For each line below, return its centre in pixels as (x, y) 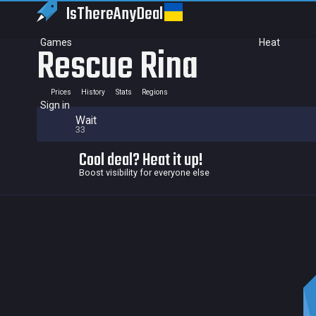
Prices (61, 92)
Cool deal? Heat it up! (141, 160)
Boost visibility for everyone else (144, 172)
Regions (155, 92)
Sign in (55, 105)
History (93, 92)
